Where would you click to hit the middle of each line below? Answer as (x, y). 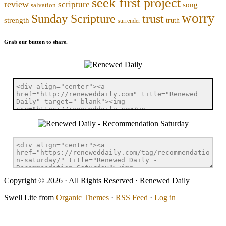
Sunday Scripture (73, 18)
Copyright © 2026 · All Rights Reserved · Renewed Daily (97, 180)
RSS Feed (132, 197)
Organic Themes (82, 197)
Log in (165, 197)
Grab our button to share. (36, 42)
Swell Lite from (30, 197)
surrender (129, 20)
